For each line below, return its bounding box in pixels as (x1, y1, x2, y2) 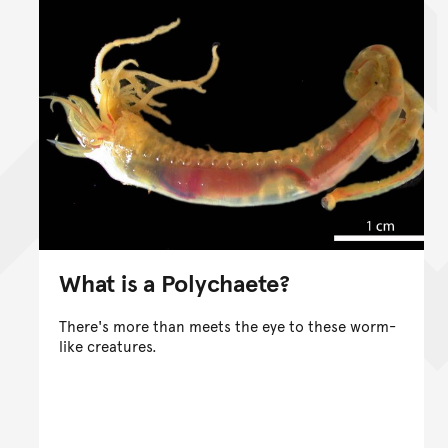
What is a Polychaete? (59, 265, 290, 299)
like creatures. (59, 334, 157, 356)
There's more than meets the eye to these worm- (59, 314, 396, 336)
